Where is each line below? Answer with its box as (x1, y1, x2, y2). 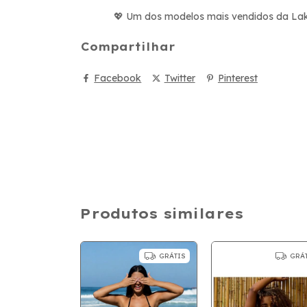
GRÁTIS (158, 251, 186, 260)
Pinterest (217, 71, 258, 84)
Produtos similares (80, 204, 243, 222)
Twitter (164, 71, 195, 84)
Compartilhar (81, 39, 175, 53)
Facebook (94, 71, 142, 84)
